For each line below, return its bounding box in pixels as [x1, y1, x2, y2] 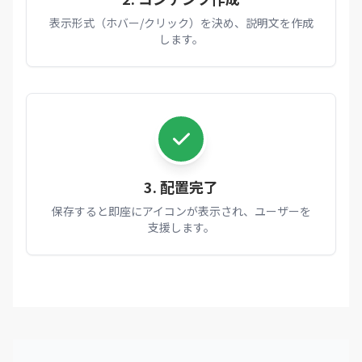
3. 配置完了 [144, 176, 218, 197]
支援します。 [147, 219, 215, 235]
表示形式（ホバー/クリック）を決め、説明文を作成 [48, 15, 314, 31]
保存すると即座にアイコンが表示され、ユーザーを [51, 203, 311, 219]
